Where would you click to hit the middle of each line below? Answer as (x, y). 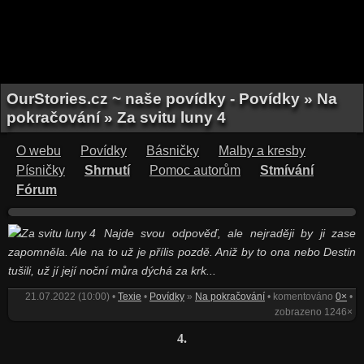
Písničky (40, 170)
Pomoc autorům (195, 170)
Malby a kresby (262, 151)
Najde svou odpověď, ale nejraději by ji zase (230, 233)
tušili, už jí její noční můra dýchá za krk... (112, 271)
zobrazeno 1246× (314, 312)
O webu (38, 151)
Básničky (172, 151)
